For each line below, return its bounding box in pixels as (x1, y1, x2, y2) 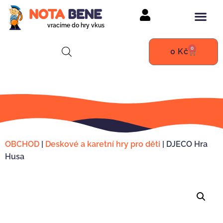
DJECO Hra (166, 139, 208, 149)
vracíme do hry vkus (47, 21, 105, 29)
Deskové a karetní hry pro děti (45, 139, 160, 149)
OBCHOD (5, 139, 39, 149)
